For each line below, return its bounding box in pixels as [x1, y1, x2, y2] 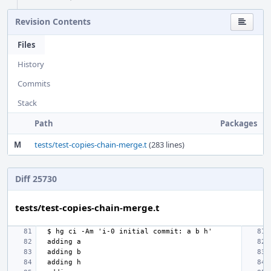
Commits [18, 77, 50, 89]
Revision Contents [15, 15, 91, 27]
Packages [220, 117, 257, 129]
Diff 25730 [15, 172, 57, 184]
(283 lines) [147, 139, 184, 150]
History [18, 58, 44, 70]
